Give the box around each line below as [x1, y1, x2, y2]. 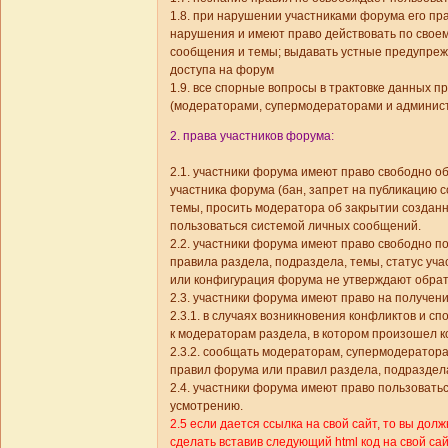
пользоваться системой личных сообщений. [170, 219, 421, 234]
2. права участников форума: [170, 129, 334, 144]
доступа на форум [170, 63, 274, 78]
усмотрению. [170, 399, 243, 414]
